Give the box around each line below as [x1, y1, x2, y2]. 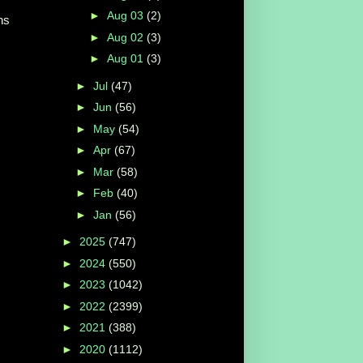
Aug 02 [106, 30, 147, 44]
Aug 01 [106, 52, 147, 66]
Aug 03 [106, 9, 147, 23]
